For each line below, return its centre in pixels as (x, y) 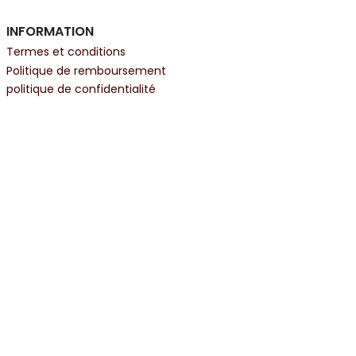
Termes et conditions (66, 52)
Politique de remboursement (86, 70)
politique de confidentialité (81, 89)
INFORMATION (50, 31)
